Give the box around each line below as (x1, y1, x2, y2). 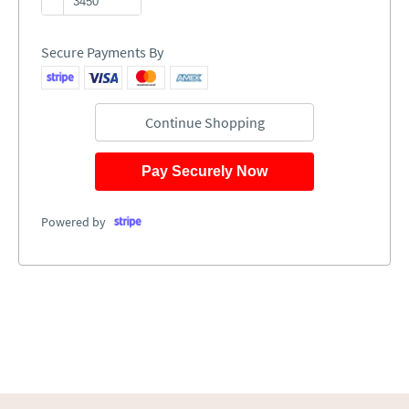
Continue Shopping (144, 113, 265, 131)
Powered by (41, 214, 106, 230)
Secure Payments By (41, 43, 163, 61)
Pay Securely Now (142, 163, 267, 179)
